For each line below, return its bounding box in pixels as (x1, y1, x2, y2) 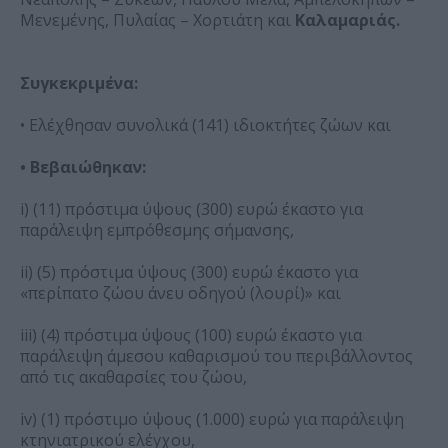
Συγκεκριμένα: (20, 72, 138, 95)
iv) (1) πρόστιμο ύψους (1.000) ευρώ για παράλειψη (20, 408, 404, 431)
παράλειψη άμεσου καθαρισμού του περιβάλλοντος (20, 345, 413, 368)
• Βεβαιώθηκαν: (20, 156, 146, 179)
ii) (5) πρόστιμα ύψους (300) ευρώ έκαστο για (20, 261, 358, 284)
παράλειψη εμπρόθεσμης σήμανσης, (20, 219, 294, 242)
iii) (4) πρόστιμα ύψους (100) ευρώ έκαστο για (20, 324, 362, 347)
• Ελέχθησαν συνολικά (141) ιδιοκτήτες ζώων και (20, 114, 391, 137)
